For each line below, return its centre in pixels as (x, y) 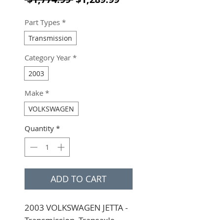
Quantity (39, 128)
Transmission (50, 38)
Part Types (42, 22)
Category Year (48, 57)
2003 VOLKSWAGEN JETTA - (76, 207)
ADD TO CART (79, 179)
